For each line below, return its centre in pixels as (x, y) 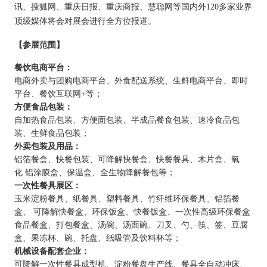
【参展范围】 (39, 45)
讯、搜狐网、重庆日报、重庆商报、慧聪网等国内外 (110, 7)
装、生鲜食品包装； (52, 133)
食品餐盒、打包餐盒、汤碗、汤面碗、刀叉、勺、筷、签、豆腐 (131, 225)
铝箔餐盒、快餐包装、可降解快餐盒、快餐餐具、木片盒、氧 (127, 159)
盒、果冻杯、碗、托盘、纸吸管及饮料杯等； (98, 238)
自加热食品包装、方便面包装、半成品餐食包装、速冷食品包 (127, 120)
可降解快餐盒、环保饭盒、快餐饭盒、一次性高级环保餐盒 (141, 212)
